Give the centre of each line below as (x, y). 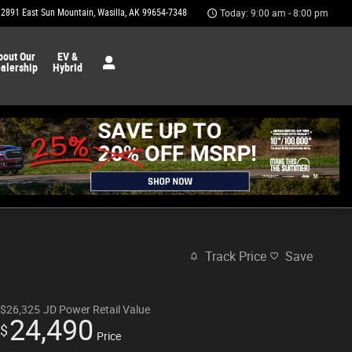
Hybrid (67, 68)
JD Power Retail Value (97, 309)
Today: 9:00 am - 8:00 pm (274, 13)
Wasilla (111, 13)
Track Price (236, 256)
